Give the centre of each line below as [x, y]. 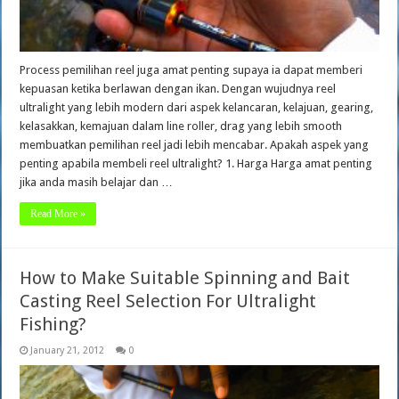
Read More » [58, 214]
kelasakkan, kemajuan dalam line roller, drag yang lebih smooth [181, 126]
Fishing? [53, 325]
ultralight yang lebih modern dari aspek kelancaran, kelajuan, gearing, [197, 108]
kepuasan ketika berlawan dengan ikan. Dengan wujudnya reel [178, 89]
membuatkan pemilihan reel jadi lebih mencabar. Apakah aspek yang [195, 145]
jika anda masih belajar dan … [97, 183]
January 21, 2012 [68, 351]
